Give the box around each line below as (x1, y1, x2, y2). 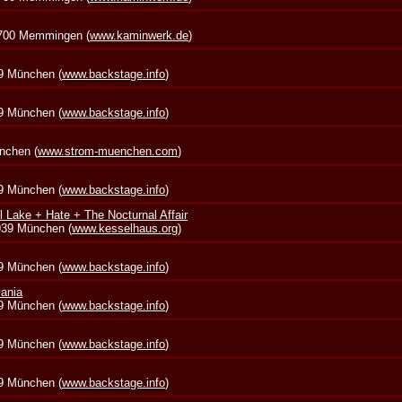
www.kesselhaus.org (72, 222, 179, 235)
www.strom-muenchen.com (38, 144, 179, 158)
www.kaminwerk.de (90, 29, 189, 42)
